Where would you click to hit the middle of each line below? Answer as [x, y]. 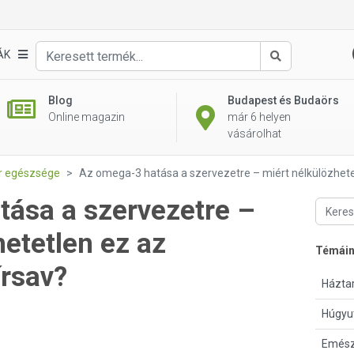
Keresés [295, 72]
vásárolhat [254, 134]
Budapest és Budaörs [283, 100]
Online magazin [86, 117]
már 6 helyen [259, 117]
